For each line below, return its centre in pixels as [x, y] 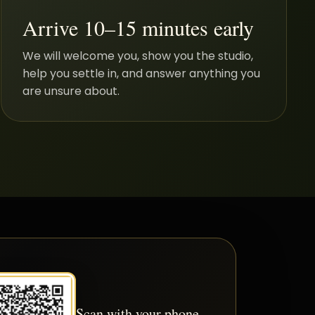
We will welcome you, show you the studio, [138, 56]
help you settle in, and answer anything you [142, 73]
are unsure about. [71, 91]
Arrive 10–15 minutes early [139, 27]
